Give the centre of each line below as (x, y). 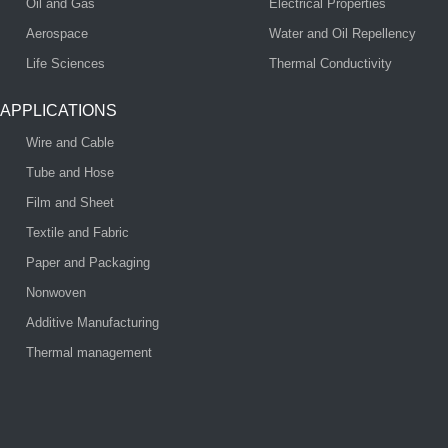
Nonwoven (56, 292)
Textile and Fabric (78, 232)
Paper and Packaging (88, 262)
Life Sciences (66, 63)
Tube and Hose (70, 172)
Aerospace (57, 33)
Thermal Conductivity (330, 63)
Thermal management (89, 352)
